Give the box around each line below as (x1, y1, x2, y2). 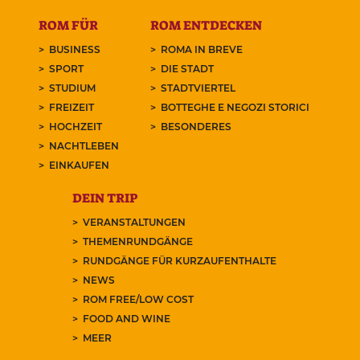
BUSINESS (48, 43, 100, 56)
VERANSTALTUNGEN (82, 216, 186, 229)
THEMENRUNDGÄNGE (82, 235, 193, 248)
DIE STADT (161, 63, 215, 76)
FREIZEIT (48, 101, 94, 114)
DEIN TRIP (72, 190, 137, 207)
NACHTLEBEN (48, 140, 119, 153)
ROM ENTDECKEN (150, 17, 263, 35)
